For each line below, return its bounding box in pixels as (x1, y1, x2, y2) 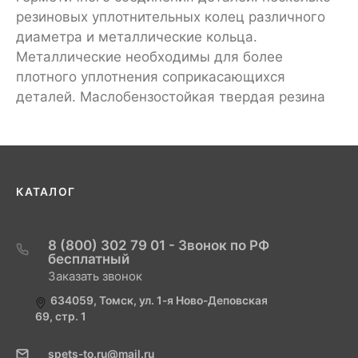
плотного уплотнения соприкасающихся (16, 69, 285, 85)
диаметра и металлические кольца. (16, 29, 257, 45)
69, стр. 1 (35, 310, 86, 323)
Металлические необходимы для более (16, 49, 283, 65)
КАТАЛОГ (16, 185, 75, 198)
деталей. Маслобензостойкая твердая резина (16, 89, 325, 105)
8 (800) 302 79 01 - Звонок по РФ (48, 237, 269, 253)
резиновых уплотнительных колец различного (16, 9, 325, 25)
